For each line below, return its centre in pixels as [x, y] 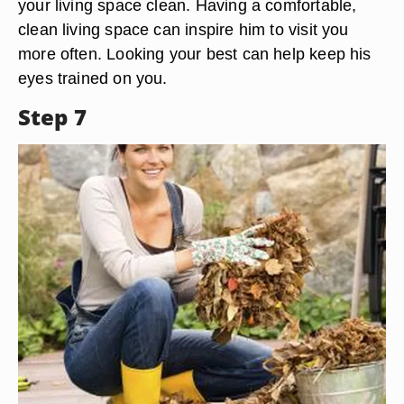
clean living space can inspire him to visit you [184, 29]
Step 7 [52, 117]
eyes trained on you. [93, 78]
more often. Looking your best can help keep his [195, 54]
